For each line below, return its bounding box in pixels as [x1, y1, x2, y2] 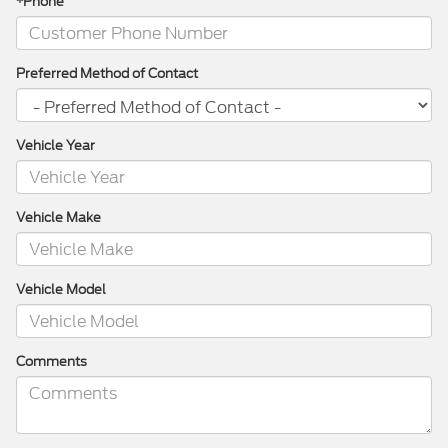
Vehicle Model [16, 280, 106, 300]
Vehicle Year [16, 136, 95, 156]
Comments [16, 352, 87, 372]
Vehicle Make [16, 208, 101, 228]
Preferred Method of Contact [16, 64, 198, 84]
